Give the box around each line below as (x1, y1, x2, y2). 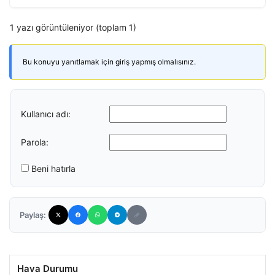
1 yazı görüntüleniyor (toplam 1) (10, 22, 136, 33)
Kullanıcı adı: (21, 108, 71, 119)
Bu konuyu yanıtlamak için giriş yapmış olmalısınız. (23, 57, 196, 66)
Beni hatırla (31, 163, 76, 174)
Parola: (21, 136, 48, 147)
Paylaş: (20, 210, 46, 220)
